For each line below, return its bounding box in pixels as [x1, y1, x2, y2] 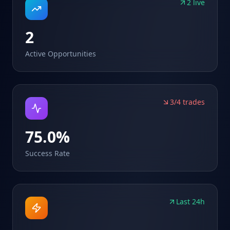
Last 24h [176, 197, 205, 206]
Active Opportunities [25, 49, 96, 59]
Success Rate [25, 148, 70, 158]
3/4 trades [170, 97, 205, 107]
